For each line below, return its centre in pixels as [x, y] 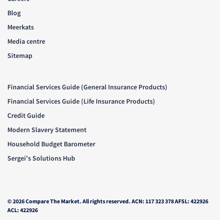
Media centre [26, 41]
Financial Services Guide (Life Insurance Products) [81, 101]
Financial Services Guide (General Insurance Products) [87, 87]
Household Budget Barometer [51, 144]
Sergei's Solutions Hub [41, 158]
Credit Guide [26, 116]
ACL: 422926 [23, 210]
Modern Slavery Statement [47, 130]
